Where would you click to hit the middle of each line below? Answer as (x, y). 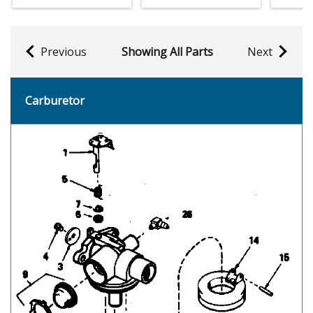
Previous (64, 51)
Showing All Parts (167, 51)
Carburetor (55, 100)
